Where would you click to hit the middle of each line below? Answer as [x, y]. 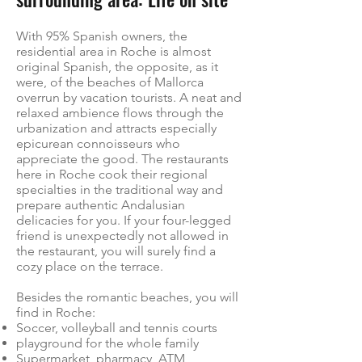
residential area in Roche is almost [114, 51]
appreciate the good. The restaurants [122, 159]
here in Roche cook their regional [112, 174]
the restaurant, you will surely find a [116, 251]
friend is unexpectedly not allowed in [122, 236]
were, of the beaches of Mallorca [110, 82]
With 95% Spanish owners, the [102, 36]
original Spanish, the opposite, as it [117, 67]
